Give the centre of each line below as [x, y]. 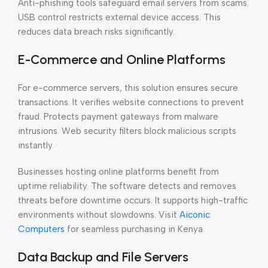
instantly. [36, 145]
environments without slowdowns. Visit [99, 215]
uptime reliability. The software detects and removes [127, 186]
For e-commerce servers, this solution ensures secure [128, 88]
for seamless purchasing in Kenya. [135, 229]
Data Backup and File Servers [103, 257]
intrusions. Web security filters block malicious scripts [127, 131]
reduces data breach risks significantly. [96, 32]
